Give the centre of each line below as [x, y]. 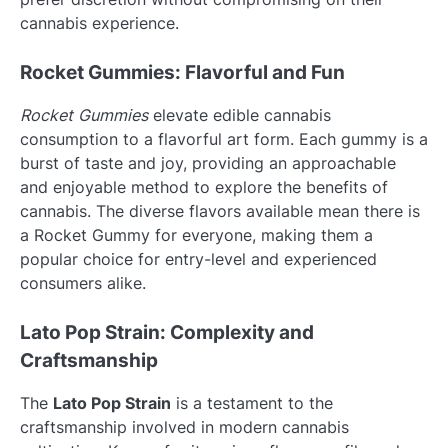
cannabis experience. [99, 22]
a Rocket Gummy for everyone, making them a [196, 234]
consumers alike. [83, 282]
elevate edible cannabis [239, 114]
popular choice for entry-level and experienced [198, 258]
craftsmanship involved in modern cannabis [184, 427]
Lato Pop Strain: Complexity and [167, 333]
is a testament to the [252, 403]
